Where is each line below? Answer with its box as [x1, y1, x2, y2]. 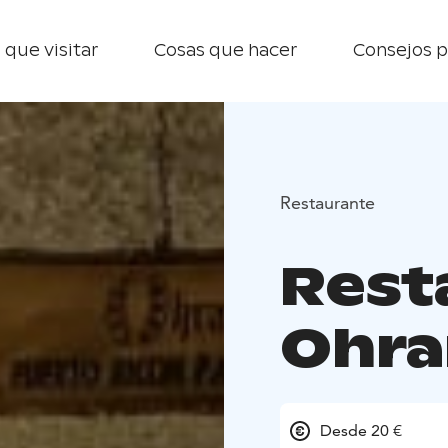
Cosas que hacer [154, 40, 297, 61]
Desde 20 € [320, 421, 402, 441]
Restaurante [280, 190, 375, 214]
